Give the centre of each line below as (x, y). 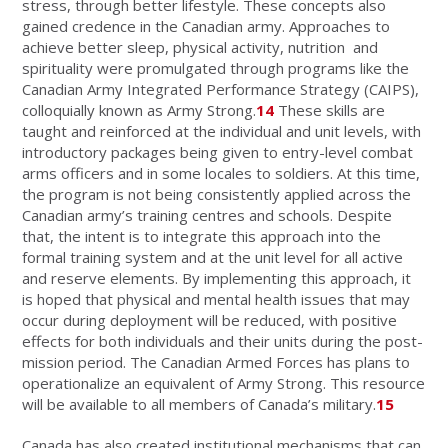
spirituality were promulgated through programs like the (216, 67)
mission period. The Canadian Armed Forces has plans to (216, 361)
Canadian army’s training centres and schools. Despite (207, 214)
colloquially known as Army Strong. (139, 109)
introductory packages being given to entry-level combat (218, 151)
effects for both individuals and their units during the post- (223, 340)
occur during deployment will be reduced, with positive (210, 319)
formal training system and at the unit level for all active (213, 256)
